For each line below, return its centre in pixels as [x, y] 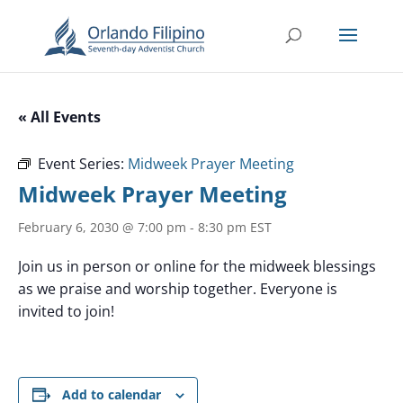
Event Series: [83, 164]
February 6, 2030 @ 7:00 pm [102, 227]
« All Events [59, 117]
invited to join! [66, 311]
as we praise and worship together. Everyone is [178, 289]
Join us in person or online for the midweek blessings [197, 266]
